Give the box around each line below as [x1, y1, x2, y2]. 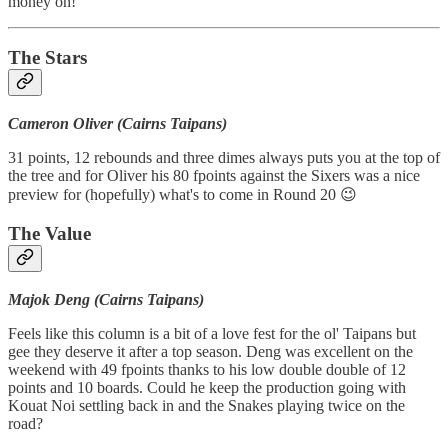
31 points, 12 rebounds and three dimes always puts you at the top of [8, 149, 440, 167]
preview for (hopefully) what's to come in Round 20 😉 [8, 186, 357, 204]
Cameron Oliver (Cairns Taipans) [8, 115, 227, 133]
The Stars [8, 47, 87, 69]
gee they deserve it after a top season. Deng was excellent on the [8, 342, 413, 360]
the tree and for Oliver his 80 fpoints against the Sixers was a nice [8, 167, 420, 185]
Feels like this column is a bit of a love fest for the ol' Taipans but [8, 324, 416, 342]
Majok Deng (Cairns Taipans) [8, 290, 204, 308]
